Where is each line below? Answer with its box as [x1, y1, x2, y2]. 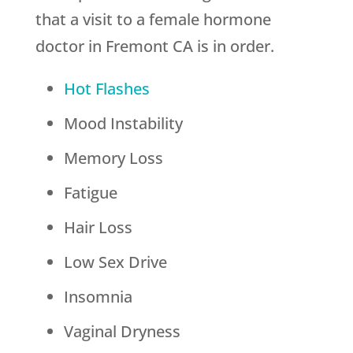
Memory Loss [63, 147, 163, 169]
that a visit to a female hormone [35, 9, 271, 31]
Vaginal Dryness [63, 321, 180, 343]
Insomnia [63, 286, 132, 308]
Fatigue [63, 182, 117, 204]
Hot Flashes [63, 78, 150, 100]
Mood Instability [63, 113, 183, 135]
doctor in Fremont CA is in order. [35, 35, 274, 58]
